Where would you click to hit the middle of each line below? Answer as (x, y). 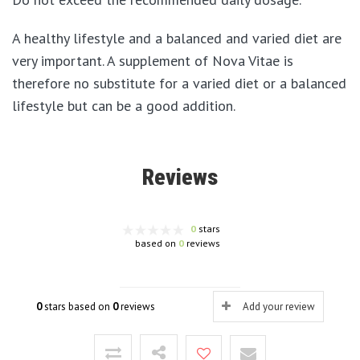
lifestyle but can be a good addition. (124, 105)
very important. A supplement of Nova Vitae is (153, 60)
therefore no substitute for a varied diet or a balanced (179, 83)
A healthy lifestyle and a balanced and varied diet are (177, 38)
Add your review (279, 306)
